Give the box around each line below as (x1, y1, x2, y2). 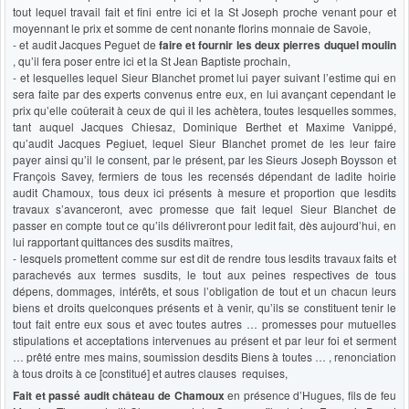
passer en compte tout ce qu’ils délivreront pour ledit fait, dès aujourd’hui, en (13, 216, 396, 233)
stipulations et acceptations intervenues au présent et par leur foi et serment (13, 331, 396, 348)
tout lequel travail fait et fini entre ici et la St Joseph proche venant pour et (13, 3, 396, 19)
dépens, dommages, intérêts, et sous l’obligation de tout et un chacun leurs (13, 282, 396, 299)
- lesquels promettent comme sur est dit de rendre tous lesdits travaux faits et (13, 249, 396, 266)
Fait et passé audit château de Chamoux (13, 386, 225, 404)
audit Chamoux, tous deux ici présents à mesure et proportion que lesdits (13, 184, 396, 200)
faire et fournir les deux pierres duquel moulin (158, 36, 397, 53)
